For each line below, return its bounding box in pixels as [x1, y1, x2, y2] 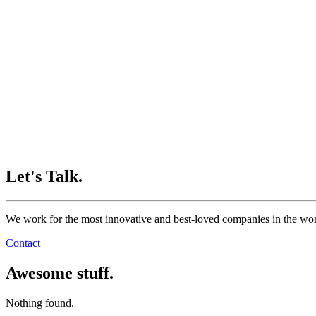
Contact [6, 236, 40, 249]
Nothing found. [6, 296, 74, 309]
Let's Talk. [6, 167, 83, 186]
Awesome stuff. [6, 263, 114, 282]
